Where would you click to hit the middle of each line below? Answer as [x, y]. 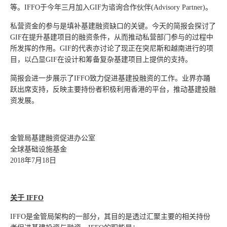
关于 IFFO [27, 198]
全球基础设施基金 [39, 149]
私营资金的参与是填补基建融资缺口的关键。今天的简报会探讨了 [113, 26]
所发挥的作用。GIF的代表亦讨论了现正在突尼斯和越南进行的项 [112, 48]
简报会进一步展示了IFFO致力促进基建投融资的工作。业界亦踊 [110, 78]
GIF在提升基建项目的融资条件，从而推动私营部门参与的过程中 [112, 37]
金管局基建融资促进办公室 [53, 138]
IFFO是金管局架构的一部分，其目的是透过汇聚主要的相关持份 [110, 217]
